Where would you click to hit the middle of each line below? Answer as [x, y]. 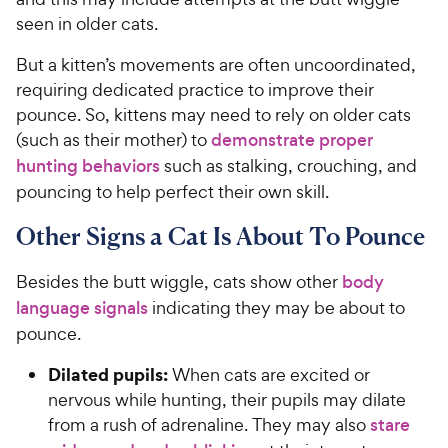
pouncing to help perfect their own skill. [172, 192]
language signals [82, 308]
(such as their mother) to [113, 140]
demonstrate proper [292, 140]
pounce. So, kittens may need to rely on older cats [213, 115]
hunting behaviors [88, 166]
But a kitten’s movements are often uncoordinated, [216, 65]
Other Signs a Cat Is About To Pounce [220, 236]
